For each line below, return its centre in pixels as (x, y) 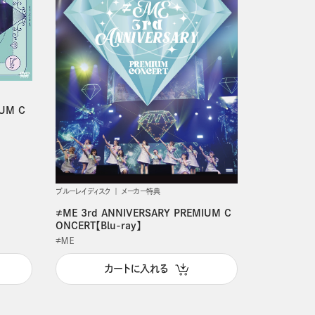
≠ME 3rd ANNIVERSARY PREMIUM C (143, 213)
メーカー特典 (141, 191)
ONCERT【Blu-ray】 (98, 225)
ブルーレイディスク (83, 191)
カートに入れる (136, 269)
